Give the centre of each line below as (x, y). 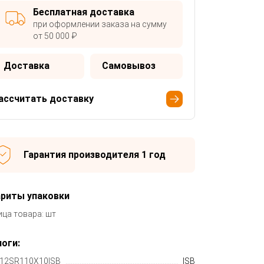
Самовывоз (128, 65)
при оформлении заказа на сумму (100, 24)
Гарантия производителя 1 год (94, 154)
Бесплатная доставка (83, 12)
